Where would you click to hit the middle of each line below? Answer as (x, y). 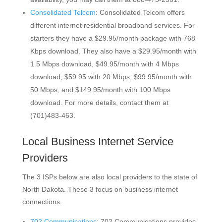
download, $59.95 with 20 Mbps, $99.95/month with (111, 77)
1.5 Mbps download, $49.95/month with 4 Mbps (104, 64)
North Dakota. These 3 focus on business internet (100, 189)
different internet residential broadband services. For (112, 25)
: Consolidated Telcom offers (140, 12)
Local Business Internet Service (98, 141)
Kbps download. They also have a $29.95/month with (113, 51)
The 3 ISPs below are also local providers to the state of (110, 177)
